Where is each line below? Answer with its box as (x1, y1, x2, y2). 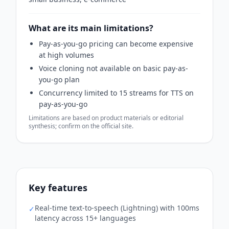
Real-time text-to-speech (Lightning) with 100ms (35, 202, 199, 213)
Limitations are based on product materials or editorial (29, 113, 184, 122)
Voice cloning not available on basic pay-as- (39, 63, 188, 73)
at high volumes (39, 50, 94, 60)
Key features (29, 181, 87, 194)
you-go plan (39, 74, 80, 84)
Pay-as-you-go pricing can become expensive (39, 38, 193, 49)
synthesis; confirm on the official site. (29, 121, 133, 130)
